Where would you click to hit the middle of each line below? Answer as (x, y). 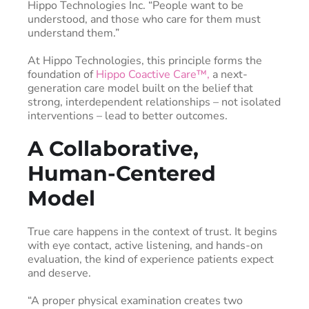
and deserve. (59, 273)
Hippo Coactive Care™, (153, 74)
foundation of (62, 74)
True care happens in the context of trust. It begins (152, 231)
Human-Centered (122, 173)
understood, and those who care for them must (144, 19)
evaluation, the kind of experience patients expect (151, 259)
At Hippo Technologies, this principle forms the (145, 60)
